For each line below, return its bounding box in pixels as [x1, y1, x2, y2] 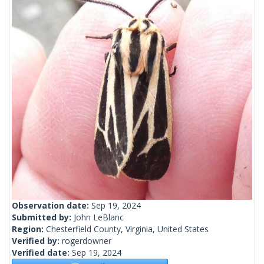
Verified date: [12, 247, 72, 259]
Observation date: [12, 200, 91, 212]
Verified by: [12, 235, 62, 247]
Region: [12, 223, 46, 235]
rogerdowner [62, 235, 111, 247]
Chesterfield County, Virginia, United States [46, 223, 209, 235]
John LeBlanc [74, 212, 124, 223]
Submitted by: [12, 212, 74, 223]
